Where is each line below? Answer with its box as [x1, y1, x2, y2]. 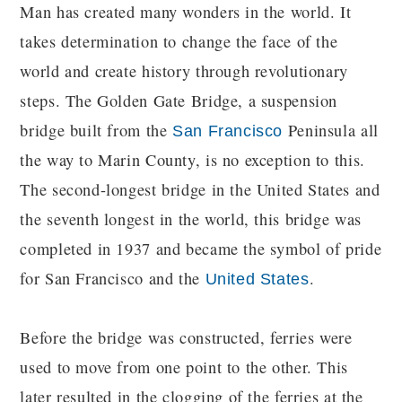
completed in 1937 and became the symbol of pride [20, 238, 382, 260]
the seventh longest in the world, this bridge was [20, 208, 362, 231]
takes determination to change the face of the [20, 31, 338, 53]
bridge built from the [20, 119, 173, 142]
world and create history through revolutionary [20, 60, 348, 83]
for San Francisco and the [20, 267, 205, 290]
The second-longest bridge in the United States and [20, 179, 380, 201]
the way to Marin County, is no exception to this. [20, 149, 365, 171]
